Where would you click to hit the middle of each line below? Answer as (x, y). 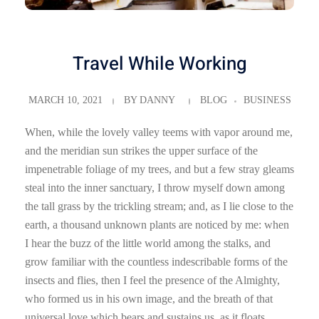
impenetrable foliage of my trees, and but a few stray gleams (159, 169)
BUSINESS (267, 100)
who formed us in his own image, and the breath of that (149, 299)
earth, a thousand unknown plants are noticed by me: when (157, 225)
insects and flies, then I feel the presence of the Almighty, (152, 281)
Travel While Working (159, 64)
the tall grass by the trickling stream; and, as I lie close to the (159, 206)
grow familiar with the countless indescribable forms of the (156, 262)
